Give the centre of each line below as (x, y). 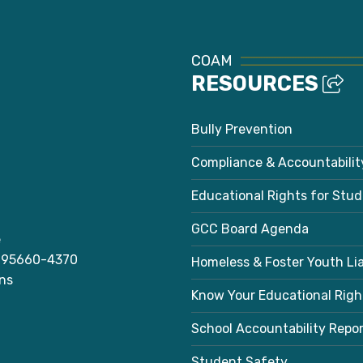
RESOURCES (257, 84)
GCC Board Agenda (250, 229)
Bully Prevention (242, 130)
